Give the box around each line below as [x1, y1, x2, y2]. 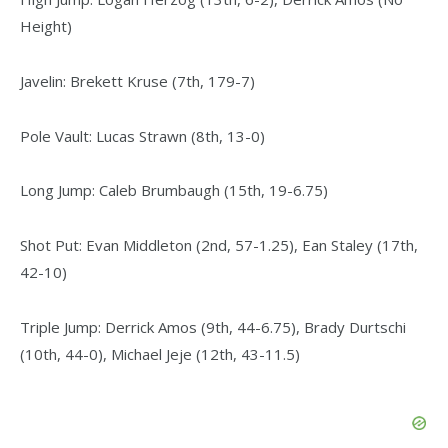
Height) [20, 15, 72, 36]
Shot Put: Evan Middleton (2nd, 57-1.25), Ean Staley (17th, [20, 235, 418, 256]
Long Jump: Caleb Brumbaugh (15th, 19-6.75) [20, 180, 328, 201]
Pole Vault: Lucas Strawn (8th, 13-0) [20, 125, 265, 146]
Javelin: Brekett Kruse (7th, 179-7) [20, 70, 255, 91]
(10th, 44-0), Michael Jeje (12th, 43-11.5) [20, 344, 300, 365]
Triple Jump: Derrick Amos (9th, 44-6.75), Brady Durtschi [20, 317, 406, 338]
